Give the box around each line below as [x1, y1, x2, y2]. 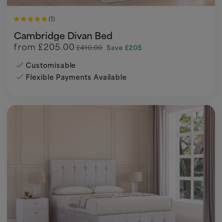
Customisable [26, 59, 76, 70]
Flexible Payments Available [26, 71, 127, 82]
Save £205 [107, 42, 142, 53]
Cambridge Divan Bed [14, 28, 113, 43]
